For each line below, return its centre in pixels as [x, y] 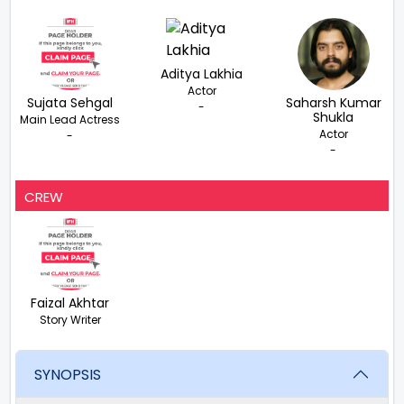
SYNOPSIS [68, 374]
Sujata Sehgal [70, 103]
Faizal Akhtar [70, 303]
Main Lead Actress [70, 119]
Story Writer [70, 320]
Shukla [334, 117]
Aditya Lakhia [202, 74]
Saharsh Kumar [333, 103]
